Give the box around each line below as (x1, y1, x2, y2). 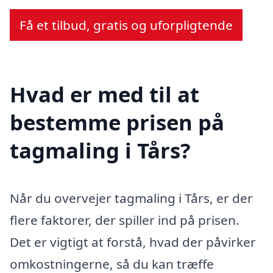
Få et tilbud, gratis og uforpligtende (19, 16, 233, 34)
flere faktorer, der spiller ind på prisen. (10, 211, 239, 229)
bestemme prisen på (10, 107, 224, 136)
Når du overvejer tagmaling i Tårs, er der (10, 189, 253, 207)
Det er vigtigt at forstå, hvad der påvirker (10, 233, 256, 250)
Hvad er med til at (10, 79, 199, 108)
